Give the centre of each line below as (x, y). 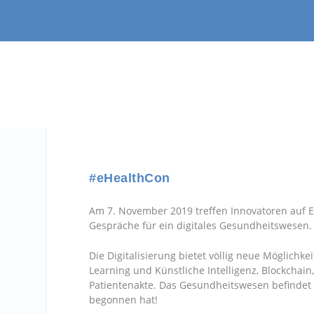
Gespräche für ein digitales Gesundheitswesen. (201, 225)
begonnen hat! (124, 300)
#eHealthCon (130, 178)
